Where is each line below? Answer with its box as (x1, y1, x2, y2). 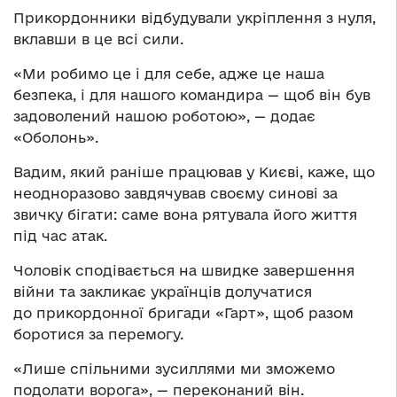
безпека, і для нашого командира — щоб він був (13, 87, 370, 104)
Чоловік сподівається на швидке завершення (13, 262, 354, 279)
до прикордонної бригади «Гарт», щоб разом (13, 305, 354, 322)
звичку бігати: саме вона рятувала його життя (13, 206, 357, 223)
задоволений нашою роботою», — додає (13, 108, 315, 125)
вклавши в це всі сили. (13, 31, 183, 48)
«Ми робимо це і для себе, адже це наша (13, 66, 324, 82)
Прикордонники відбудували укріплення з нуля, (13, 10, 376, 27)
